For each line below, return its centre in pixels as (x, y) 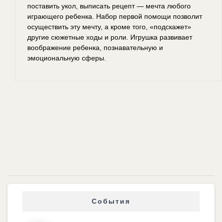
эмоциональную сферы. (67, 58)
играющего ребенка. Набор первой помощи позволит (115, 16)
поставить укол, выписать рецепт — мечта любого (109, 6)
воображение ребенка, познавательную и (95, 47)
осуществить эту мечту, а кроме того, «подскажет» (109, 27)
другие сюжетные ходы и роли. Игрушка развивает (110, 37)
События (111, 201)
